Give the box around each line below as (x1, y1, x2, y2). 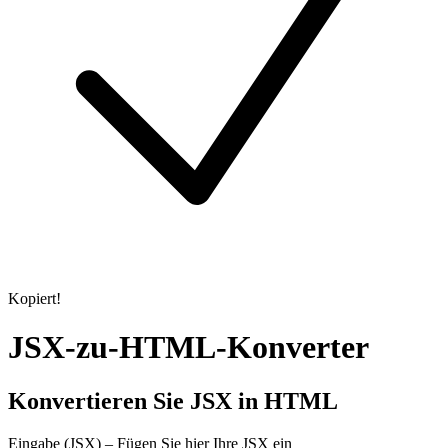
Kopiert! (8, 289, 61, 307)
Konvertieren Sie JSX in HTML (8, 387, 338, 414)
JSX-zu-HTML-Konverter (8, 329, 369, 366)
